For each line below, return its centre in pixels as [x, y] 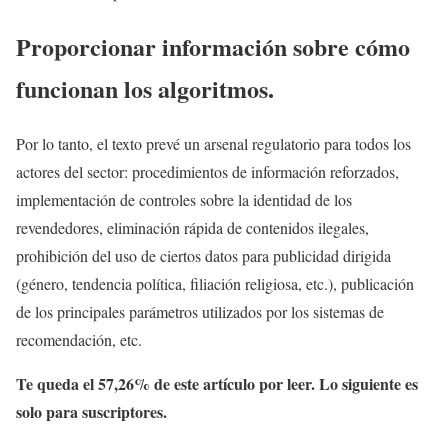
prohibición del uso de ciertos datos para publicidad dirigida [203, 255]
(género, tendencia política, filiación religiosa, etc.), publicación [215, 283]
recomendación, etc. [79, 339]
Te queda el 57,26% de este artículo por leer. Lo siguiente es [217, 383]
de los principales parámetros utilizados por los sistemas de [200, 311]
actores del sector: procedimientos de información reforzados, [207, 171]
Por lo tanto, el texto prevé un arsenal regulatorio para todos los [213, 143]
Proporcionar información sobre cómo [213, 46]
